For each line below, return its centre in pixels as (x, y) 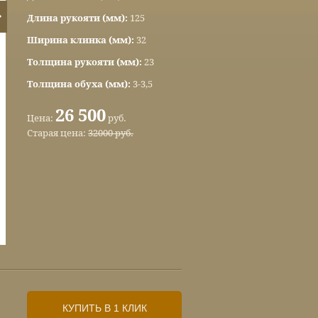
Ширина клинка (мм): (82, 40)
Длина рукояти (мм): (78, 18)
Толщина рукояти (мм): (86, 62)
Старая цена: (57, 133)
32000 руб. (111, 133)
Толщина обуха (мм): (80, 84)
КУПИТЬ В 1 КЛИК (104, 308)
